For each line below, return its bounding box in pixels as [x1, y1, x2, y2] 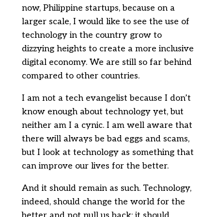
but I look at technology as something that [21, 147, 194, 157]
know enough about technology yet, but [21, 107, 184, 117]
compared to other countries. [21, 71, 139, 81]
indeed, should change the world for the [21, 197, 185, 207]
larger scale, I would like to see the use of [21, 16, 189, 27]
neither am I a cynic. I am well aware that [21, 120, 192, 130]
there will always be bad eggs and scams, [21, 134, 189, 144]
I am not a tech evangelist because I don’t [21, 93, 191, 103]
